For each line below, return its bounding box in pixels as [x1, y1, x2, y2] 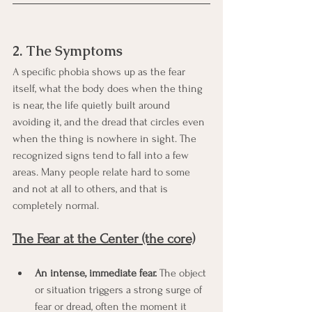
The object [157, 266, 209, 279]
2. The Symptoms [13, 41, 123, 60]
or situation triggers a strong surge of [35, 283, 205, 296]
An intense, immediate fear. [35, 266, 157, 279]
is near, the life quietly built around [13, 98, 173, 111]
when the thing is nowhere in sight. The [13, 132, 199, 145]
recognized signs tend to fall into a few [13, 148, 192, 162]
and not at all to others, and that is [13, 182, 171, 195]
